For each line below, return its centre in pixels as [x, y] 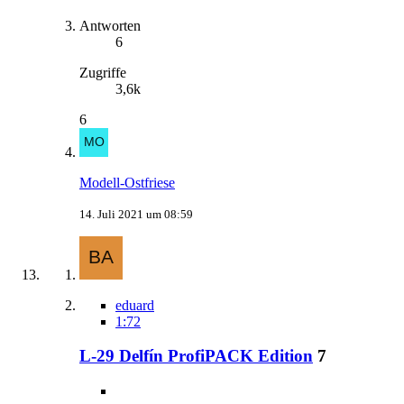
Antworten [110, 25]
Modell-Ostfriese [127, 182]
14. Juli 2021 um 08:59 [136, 214]
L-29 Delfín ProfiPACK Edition [196, 356]
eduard [135, 305]
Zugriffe [103, 72]
